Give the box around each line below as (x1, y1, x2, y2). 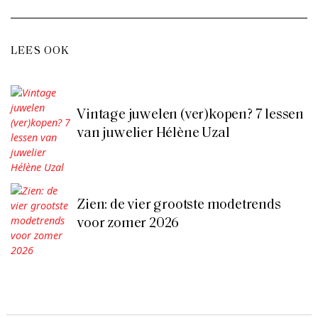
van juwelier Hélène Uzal (77, 126, 230, 141)
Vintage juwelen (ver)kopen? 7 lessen (77, 107, 305, 122)
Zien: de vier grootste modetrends (77, 198, 281, 213)
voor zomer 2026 (77, 216, 180, 231)
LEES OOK (11, 45, 70, 57)
